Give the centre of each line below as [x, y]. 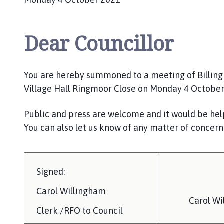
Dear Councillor [99, 43]
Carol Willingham [71, 191]
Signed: [51, 171]
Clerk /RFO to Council [80, 210]
